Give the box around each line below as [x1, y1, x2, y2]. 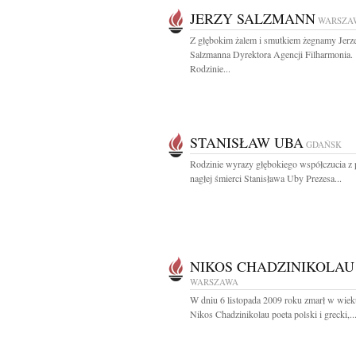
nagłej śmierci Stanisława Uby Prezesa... [190, 172, 342, 184]
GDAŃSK [306, 138, 342, 150]
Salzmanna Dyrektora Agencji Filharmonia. [190, 48, 353, 60]
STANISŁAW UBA [190, 133, 304, 152]
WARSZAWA [190, 276, 238, 288]
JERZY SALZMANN [190, 9, 315, 28]
